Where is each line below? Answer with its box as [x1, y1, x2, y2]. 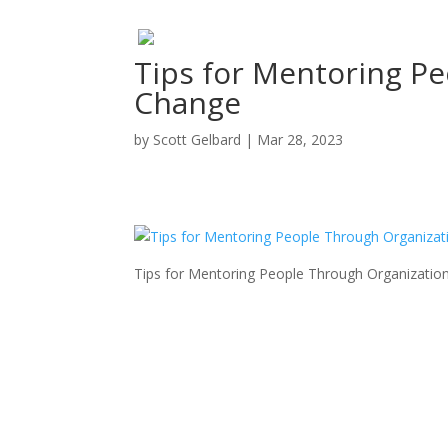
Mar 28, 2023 [257, 130, 344, 149]
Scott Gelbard [153, 130, 242, 149]
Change [134, 82, 242, 123]
